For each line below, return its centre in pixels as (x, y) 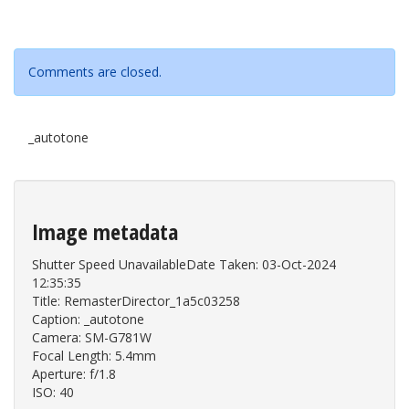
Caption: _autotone (88, 320)
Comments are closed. (95, 72)
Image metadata (105, 232)
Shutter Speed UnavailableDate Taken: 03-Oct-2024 (184, 265)
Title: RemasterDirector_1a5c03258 (136, 301)
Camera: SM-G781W (92, 338)
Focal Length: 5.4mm (94, 356)
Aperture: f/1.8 (74, 374)
